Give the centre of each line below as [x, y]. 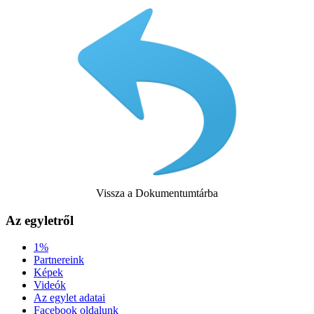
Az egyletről [40, 220]
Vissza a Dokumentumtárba [157, 193]
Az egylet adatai [69, 298]
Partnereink [59, 260]
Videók [50, 285]
